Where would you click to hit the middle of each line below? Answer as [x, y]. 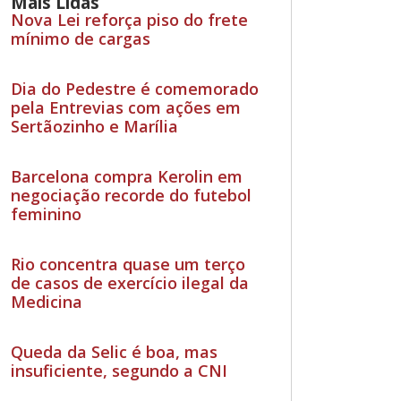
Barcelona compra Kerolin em [127, 176]
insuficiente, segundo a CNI [119, 370]
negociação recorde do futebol [132, 195]
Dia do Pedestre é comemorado [135, 88]
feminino [47, 213]
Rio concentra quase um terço [128, 264]
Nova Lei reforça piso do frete [130, 19]
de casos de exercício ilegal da [130, 282]
